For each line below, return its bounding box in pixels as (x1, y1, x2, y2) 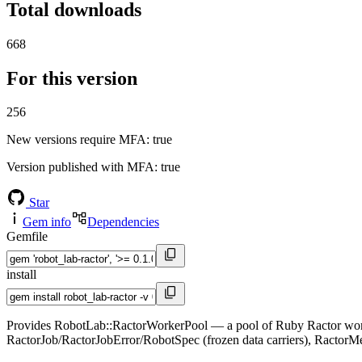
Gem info (23, 215, 71, 229)
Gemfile (6, 229, 48, 244)
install (6, 267, 36, 282)
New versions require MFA (6, 133, 146, 147)
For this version (6, 67, 137, 89)
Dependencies (87, 215, 159, 229)
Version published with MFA (6, 160, 154, 175)
